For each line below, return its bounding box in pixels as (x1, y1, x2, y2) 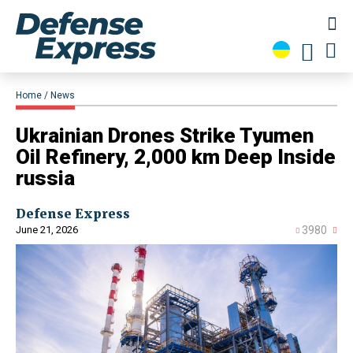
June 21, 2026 (16, 224, 78, 236)
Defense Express (16, 206, 130, 222)
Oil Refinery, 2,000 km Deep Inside (16, 145, 336, 169)
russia (16, 166, 75, 191)
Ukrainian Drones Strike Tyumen (16, 124, 314, 148)
